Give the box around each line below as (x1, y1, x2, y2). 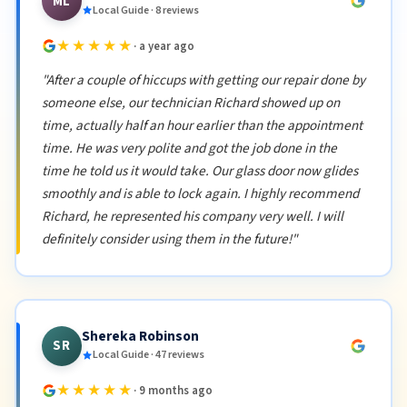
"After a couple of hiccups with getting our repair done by (41, 69, 365, 90)
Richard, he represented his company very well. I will (41, 205, 343, 226)
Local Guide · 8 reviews (92, 2, 199, 18)
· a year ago (134, 37, 195, 55)
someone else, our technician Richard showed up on (41, 92, 340, 113)
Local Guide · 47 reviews (92, 347, 204, 363)
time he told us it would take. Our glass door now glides (41, 160, 358, 181)
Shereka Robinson (81, 326, 199, 347)
